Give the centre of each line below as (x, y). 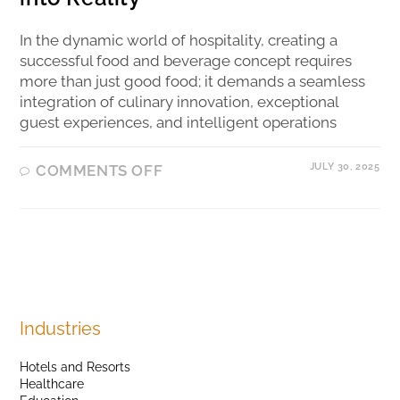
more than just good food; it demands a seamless (193, 81)
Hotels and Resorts (75, 367)
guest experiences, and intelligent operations (179, 122)
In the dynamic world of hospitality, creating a (179, 40)
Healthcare (52, 383)
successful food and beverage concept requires (186, 60)
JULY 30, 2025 (345, 166)
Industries (61, 328)
